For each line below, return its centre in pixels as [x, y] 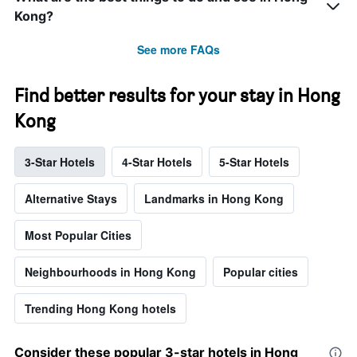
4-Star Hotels [157, 162]
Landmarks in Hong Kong [214, 199]
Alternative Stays [71, 199]
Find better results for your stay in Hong [177, 96]
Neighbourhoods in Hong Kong [110, 272]
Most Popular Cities [78, 235]
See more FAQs [178, 50]
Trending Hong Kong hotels [100, 309]
